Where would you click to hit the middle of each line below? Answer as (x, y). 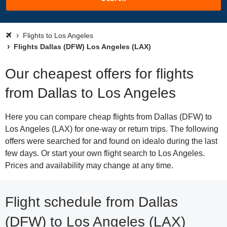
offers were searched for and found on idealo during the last (111, 141)
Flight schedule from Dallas (91, 202)
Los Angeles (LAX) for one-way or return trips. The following (112, 129)
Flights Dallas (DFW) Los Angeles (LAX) (81, 47)
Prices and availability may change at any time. (89, 165)
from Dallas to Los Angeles (90, 93)
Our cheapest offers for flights (99, 74)
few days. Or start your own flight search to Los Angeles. (105, 153)
